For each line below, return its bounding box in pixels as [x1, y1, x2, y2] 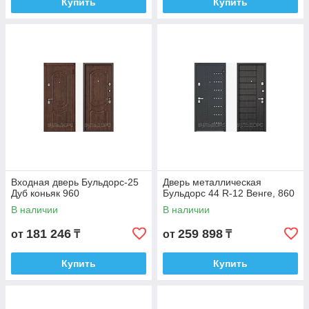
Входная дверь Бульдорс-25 [11, 177, 139, 188]
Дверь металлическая [163, 177, 261, 188]
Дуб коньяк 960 [11, 188, 79, 199]
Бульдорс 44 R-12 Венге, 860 [163, 188, 295, 199]
